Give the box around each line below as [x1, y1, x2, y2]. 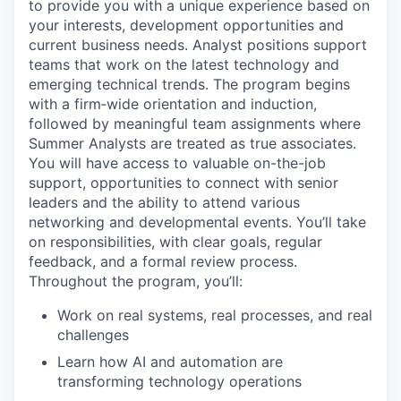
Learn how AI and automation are [57, 353, 283, 371]
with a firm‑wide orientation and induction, [29, 95, 317, 113]
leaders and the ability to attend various [29, 193, 300, 211]
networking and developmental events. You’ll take [29, 213, 366, 231]
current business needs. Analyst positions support [29, 36, 367, 54]
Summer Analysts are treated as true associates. [29, 134, 356, 152]
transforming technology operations [57, 372, 302, 390]
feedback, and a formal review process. [29, 252, 297, 270]
